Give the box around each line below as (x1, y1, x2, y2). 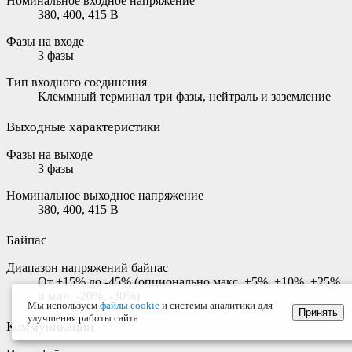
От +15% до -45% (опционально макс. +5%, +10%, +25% (38, 274, 340, 288)
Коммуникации (6, 318, 93, 334)
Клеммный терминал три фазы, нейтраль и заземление (38, 89, 331, 103)
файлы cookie (100, 299, 159, 311)
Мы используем (27, 299, 100, 311)
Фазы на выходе (6, 147, 93, 161)
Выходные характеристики (6, 119, 160, 134)
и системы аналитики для (159, 299, 273, 311)
